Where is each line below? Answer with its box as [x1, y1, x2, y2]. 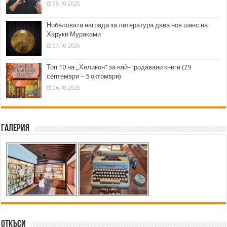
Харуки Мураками [47, 30, 101, 38]
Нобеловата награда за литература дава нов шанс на [47, 21, 208, 29]
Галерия [1, 123, 30, 134]
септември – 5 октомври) [47, 72, 122, 80]
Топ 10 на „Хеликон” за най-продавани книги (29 [47, 63, 192, 71]
